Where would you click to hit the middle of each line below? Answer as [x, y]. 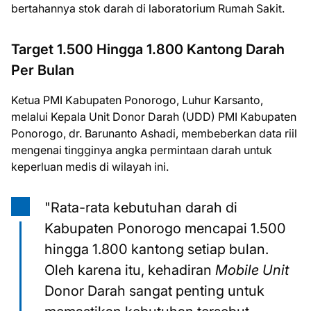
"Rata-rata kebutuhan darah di [141, 208]
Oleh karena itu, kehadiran [130, 270]
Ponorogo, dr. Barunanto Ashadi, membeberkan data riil [154, 133]
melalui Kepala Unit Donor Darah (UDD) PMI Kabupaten [154, 117]
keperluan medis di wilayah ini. [90, 167]
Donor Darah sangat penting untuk [154, 291]
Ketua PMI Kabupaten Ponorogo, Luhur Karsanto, [137, 100]
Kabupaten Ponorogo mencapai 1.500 [165, 228]
